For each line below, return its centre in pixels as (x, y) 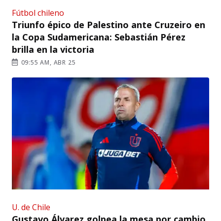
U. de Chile (31, 207)
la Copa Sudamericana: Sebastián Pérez (99, 37)
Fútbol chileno (38, 13)
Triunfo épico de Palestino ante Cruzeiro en (109, 24)
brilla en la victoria (53, 49)
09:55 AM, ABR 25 (47, 62)
